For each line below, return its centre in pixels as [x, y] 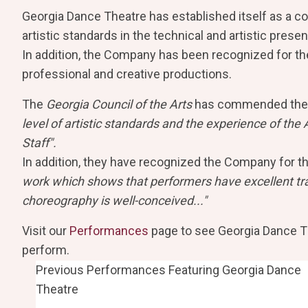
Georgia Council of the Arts [119, 104]
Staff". [41, 142]
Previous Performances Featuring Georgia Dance [168, 269]
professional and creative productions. [127, 74]
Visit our [46, 230]
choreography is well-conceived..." [114, 200]
